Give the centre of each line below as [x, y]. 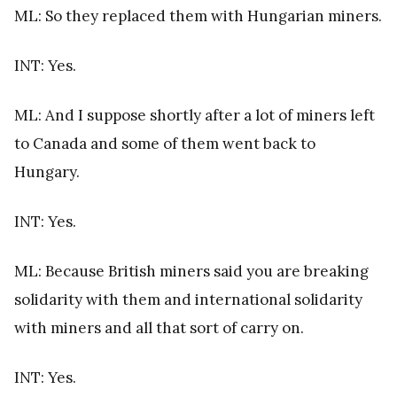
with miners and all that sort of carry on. [159, 327]
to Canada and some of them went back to [165, 143]
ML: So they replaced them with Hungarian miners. [198, 16]
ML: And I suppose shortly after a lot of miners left [195, 115]
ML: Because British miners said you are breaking [191, 271]
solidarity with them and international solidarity [188, 299]
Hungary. [47, 171]
